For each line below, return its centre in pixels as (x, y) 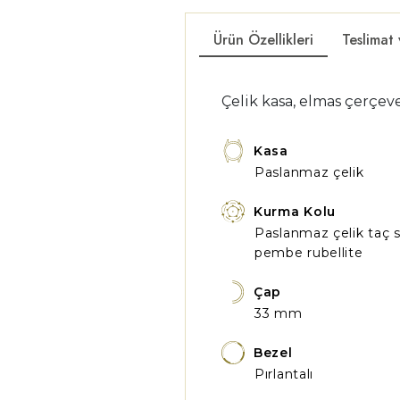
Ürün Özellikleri (263, 40)
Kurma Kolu (295, 212)
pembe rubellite (309, 253)
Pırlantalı (284, 374)
